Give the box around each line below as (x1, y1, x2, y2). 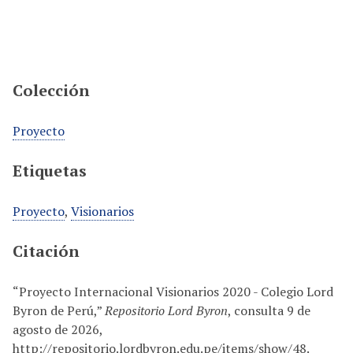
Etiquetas (13, 160, 87, 181)
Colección (13, 80, 90, 101)
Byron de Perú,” (13, 302, 105, 319)
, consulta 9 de (228, 302, 310, 319)
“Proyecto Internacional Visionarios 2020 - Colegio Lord (13, 283, 333, 300)
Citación (13, 240, 80, 262)
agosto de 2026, (13, 321, 102, 338)
